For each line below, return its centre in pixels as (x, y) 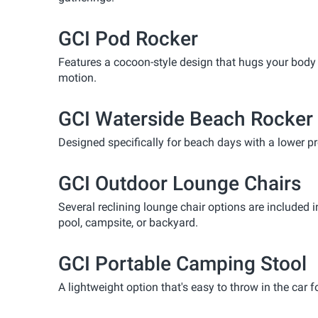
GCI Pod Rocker (128, 38)
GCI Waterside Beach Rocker (186, 119)
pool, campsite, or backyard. (128, 222)
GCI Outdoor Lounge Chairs (180, 183)
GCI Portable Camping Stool (182, 263)
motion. (77, 77)
